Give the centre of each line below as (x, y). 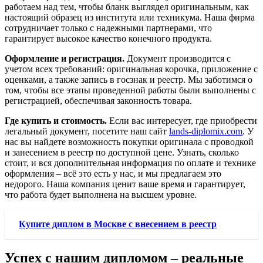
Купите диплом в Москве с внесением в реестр (118, 224)
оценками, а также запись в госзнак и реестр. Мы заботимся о (129, 79)
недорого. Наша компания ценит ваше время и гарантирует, (125, 184)
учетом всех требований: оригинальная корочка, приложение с (131, 69)
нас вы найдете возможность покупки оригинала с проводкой (129, 141)
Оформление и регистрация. (65, 58)
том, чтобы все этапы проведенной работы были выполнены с (130, 90)
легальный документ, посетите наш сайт (87, 131)
